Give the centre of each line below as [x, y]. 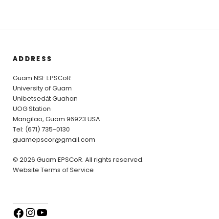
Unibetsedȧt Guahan [45, 99]
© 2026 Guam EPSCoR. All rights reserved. [78, 159]
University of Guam [42, 88]
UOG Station [32, 109]
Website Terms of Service [53, 170]
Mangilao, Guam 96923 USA [56, 119]
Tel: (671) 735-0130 [41, 130]
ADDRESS [33, 59]
